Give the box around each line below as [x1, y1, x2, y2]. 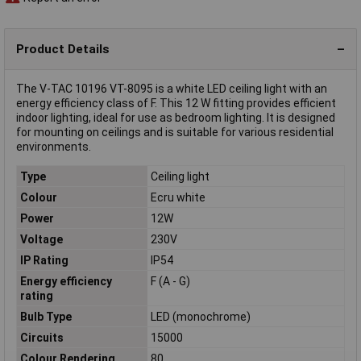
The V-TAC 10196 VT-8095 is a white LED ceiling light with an [16, 82, 327, 96]
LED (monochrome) [150, 309, 251, 323]
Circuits [19, 330, 64, 344]
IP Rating [19, 253, 68, 267]
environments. [16, 140, 91, 154]
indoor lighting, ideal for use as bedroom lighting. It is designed [16, 111, 335, 125]
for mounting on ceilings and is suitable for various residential [16, 126, 334, 139]
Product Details [16, 41, 110, 56]
